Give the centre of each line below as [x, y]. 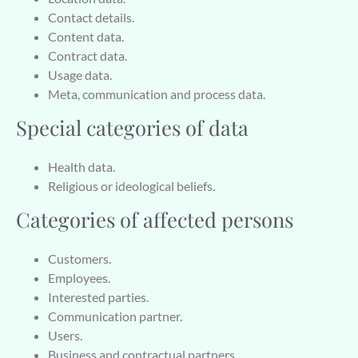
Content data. [86, 36]
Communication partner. [115, 316]
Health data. [82, 166]
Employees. [79, 277]
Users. [65, 335]
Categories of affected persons [155, 219]
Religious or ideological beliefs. [131, 185]
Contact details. [91, 17]
